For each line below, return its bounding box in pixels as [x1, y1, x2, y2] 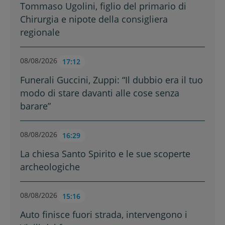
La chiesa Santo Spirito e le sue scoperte [20, 148, 190, 160]
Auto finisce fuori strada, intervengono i [20, 208, 187, 220]
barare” [20, 100, 51, 112]
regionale [20, 26, 60, 38]
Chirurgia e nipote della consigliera [20, 13, 168, 25]
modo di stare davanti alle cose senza [20, 87, 179, 99]
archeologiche [20, 161, 80, 173]
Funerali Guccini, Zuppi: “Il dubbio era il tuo [20, 74, 203, 86]
